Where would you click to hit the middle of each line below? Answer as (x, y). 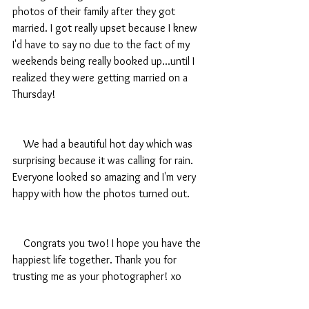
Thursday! (35, 94)
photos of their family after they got (95, 11)
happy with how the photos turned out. (101, 193)
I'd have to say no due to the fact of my (102, 44)
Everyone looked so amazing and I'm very (106, 177)
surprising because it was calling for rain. (104, 160)
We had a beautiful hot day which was (18, 144)
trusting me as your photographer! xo (97, 276)
